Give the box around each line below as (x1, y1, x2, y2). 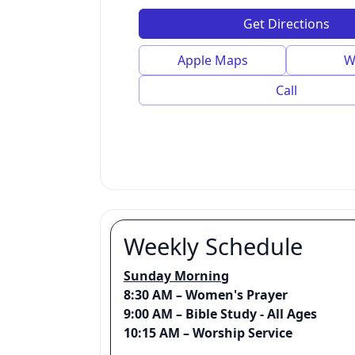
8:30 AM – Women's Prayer (124, 286, 288, 304)
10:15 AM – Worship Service (124, 324, 292, 342)
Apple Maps (177, 52, 248, 69)
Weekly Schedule (124, 231, 303, 262)
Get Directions (242, 15, 330, 32)
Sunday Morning (124, 267, 229, 285)
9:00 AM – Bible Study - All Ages (124, 305, 317, 323)
